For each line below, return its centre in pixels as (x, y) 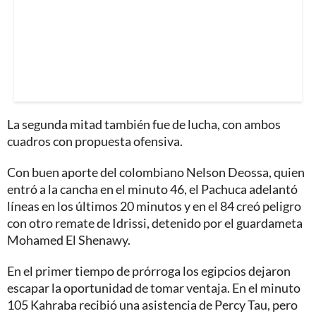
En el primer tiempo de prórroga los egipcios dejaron (149, 271)
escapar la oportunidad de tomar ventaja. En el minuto (154, 287)
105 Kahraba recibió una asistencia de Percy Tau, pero (152, 304)
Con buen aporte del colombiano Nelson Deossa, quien (156, 172)
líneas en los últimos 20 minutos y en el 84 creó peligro (154, 206)
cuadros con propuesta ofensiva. (95, 141)
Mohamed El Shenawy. (69, 239)
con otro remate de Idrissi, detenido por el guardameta (155, 223)
